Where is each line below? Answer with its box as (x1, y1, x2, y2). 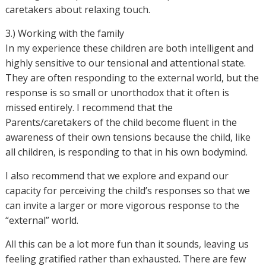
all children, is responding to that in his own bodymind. (5, 145, 248, 159)
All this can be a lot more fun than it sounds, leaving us (5, 237, 249, 251)
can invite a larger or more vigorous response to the (5, 199, 239, 212)
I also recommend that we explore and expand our (5, 169, 229, 182)
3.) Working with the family (5, 27, 124, 40)
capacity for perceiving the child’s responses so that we (5, 184, 250, 197)
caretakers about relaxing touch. (5, 3, 150, 16)
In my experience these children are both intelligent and (5, 42, 254, 55)
